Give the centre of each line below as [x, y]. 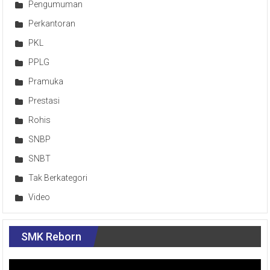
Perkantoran [52, 23]
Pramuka [46, 81]
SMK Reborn [52, 236]
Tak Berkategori [58, 177]
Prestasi [44, 100]
